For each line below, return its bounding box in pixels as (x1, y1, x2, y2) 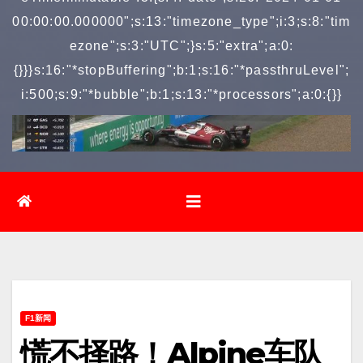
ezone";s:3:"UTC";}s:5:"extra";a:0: (69, 39, 294, 53)
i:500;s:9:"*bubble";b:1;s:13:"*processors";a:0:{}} (20, 88, 342, 101)
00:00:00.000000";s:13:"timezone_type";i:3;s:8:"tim (12, 15, 351, 28)
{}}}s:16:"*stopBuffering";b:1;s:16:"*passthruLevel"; (13, 63, 350, 77)
